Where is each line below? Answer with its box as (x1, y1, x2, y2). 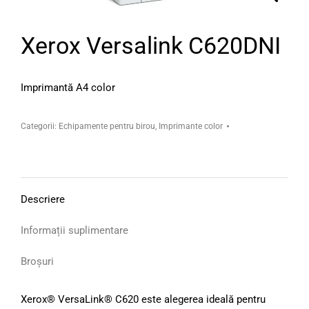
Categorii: (21, 121, 59, 132)
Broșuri (21, 255, 54, 268)
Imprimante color (159, 121, 223, 132)
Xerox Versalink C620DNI (21, 32, 281, 60)
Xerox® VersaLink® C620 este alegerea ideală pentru (21, 293, 266, 306)
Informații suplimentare (21, 224, 128, 237)
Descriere (21, 193, 65, 206)
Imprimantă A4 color (21, 81, 115, 94)
